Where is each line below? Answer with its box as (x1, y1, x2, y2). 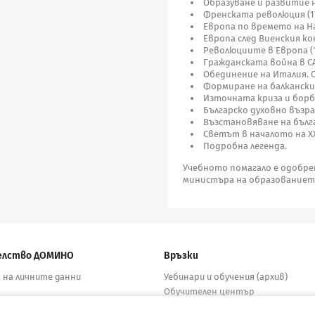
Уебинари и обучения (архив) (164, 271, 288, 282)
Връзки (164, 249, 199, 262)
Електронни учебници (164, 301, 262, 312)
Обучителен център (164, 286, 255, 297)
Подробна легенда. (202, 141, 287, 151)
